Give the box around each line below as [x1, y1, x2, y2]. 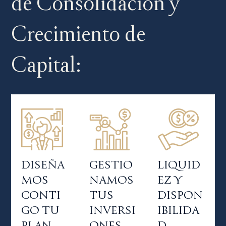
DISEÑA [21, 158, 65, 172]
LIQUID [157, 158, 200, 172]
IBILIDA [157, 203, 199, 217]
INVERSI [89, 203, 136, 217]
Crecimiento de [11, 21, 145, 47]
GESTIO [89, 158, 133, 172]
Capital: [11, 51, 81, 78]
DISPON [157, 188, 203, 202]
